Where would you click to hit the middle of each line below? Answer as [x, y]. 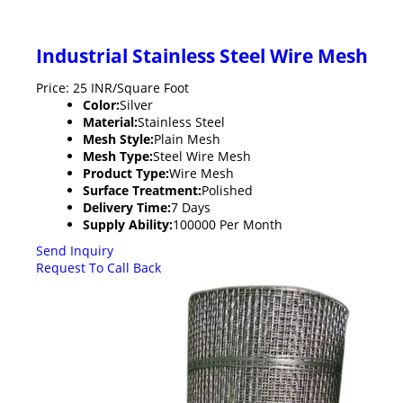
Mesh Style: [118, 139]
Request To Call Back [99, 267]
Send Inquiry [75, 250]
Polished [227, 190]
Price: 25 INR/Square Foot [112, 87]
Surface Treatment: [142, 190]
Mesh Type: [118, 156]
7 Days [191, 207]
